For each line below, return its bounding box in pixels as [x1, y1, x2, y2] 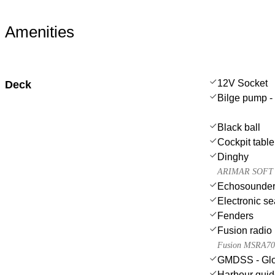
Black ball [217, 122, 260, 133]
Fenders [217, 210, 254, 221]
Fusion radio [217, 225, 272, 236]
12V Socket [217, 77, 268, 88]
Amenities [5, 22, 74, 41]
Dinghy [217, 151, 249, 162]
